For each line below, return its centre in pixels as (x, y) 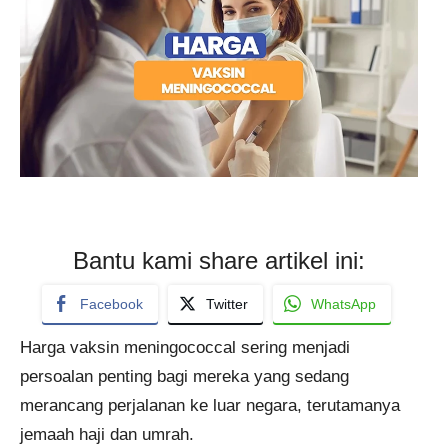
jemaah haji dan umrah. (107, 434)
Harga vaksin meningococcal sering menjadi (185, 347)
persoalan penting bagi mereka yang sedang (184, 376)
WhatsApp (343, 303)
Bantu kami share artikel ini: (219, 260)
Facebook (111, 303)
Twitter (227, 303)
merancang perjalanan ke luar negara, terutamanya (210, 405)
